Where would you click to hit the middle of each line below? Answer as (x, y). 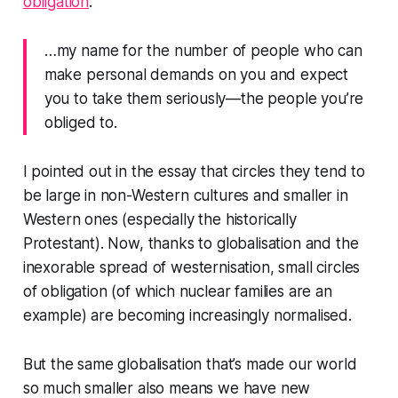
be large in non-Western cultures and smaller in (185, 195)
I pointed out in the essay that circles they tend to (194, 171)
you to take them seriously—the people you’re (204, 98)
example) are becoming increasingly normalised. (187, 315)
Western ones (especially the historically (159, 219)
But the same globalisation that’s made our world (190, 364)
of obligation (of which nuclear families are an (177, 291)
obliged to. (80, 122)
